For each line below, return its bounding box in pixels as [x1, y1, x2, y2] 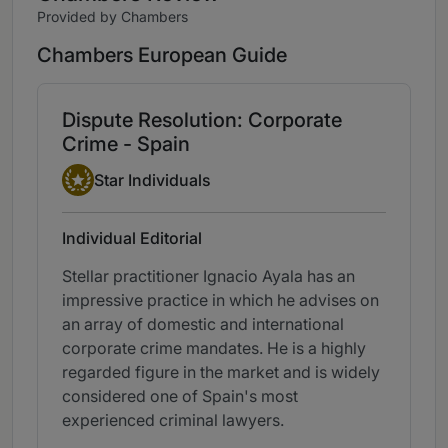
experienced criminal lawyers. [62, 410, 284, 431]
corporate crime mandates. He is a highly [62, 338, 366, 359]
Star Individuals [94, 169, 211, 190]
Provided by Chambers [37, 8, 188, 26]
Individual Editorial [62, 228, 202, 249]
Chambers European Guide [37, 43, 287, 68]
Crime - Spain [62, 132, 190, 157]
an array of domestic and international [62, 314, 344, 335]
